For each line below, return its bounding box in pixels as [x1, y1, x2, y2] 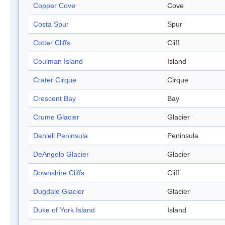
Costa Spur [33, 20, 69, 29]
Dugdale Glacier [33, 187, 84, 196]
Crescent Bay [33, 94, 76, 103]
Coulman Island [33, 57, 83, 66]
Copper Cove [33, 2, 75, 10]
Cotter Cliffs [33, 39, 70, 47]
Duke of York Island [33, 206, 95, 214]
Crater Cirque [33, 76, 76, 84]
